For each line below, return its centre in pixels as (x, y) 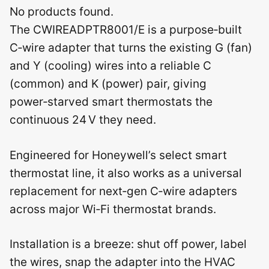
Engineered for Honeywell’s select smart (118, 155)
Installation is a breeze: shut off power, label (128, 244)
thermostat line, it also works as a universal (126, 173)
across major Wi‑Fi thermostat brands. (113, 209)
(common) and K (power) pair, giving (108, 84)
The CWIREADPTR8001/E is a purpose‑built (126, 30)
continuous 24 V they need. (83, 120)
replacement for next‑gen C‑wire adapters (123, 191)
